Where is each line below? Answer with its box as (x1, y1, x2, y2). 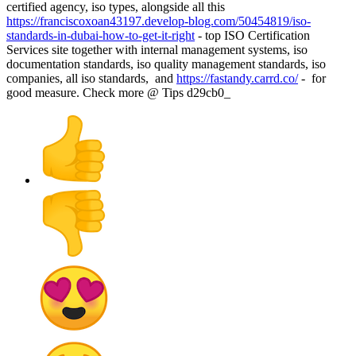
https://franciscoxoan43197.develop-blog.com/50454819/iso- (6, 14, 311, 29)
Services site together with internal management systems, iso (6, 43, 308, 57)
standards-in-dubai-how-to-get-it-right (6, 29, 195, 43)
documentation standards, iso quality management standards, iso (6, 57, 326, 72)
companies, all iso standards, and (6, 72, 176, 86)
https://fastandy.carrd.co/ (176, 72, 298, 86)
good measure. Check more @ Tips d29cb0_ (6, 86, 230, 100)
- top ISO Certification (195, 29, 310, 43)
